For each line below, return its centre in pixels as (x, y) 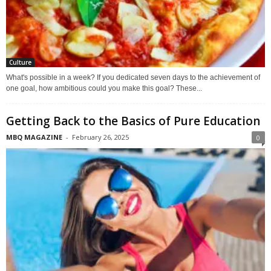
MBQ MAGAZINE (34, 137)
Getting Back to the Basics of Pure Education (133, 121)
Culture (20, 62)
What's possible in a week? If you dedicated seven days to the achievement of (133, 77)
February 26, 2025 (100, 137)
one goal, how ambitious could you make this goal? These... (104, 88)
